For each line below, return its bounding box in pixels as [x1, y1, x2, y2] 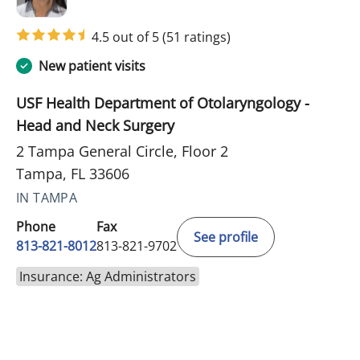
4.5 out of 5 [92, 28, 162, 47]
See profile [194, 228, 258, 247]
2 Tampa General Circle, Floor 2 [16, 141, 228, 162]
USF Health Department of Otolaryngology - [16, 93, 309, 113]
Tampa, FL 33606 [16, 164, 129, 184]
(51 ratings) [162, 28, 231, 47]
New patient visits [39, 57, 145, 76]
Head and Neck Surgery [16, 116, 174, 136]
